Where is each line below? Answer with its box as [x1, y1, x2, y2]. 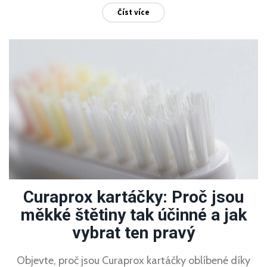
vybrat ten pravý [72, 223, 195, 243]
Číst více [117, 7, 150, 17]
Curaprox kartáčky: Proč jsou [23, 187, 244, 207]
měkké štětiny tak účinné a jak [20, 205, 247, 225]
